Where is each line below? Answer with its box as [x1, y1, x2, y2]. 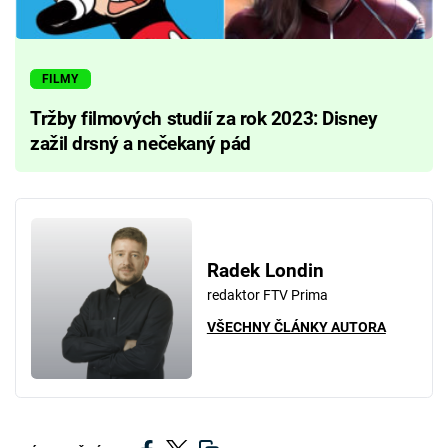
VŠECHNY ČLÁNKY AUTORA [206, 319, 386, 336]
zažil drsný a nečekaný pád [30, 132, 251, 155]
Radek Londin [206, 259, 324, 282]
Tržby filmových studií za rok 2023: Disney [30, 107, 378, 130]
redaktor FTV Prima [206, 286, 328, 303]
